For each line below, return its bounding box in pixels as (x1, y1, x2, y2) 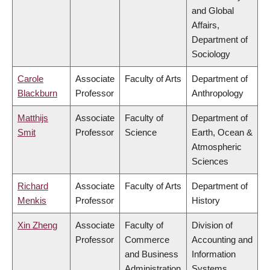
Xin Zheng (17, 220, 57, 231)
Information (192, 249, 236, 260)
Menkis (17, 195, 46, 206)
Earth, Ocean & (192, 127, 253, 138)
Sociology (192, 49, 230, 60)
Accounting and (192, 234, 253, 245)
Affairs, (192, 20, 219, 31)
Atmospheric (192, 142, 242, 152)
